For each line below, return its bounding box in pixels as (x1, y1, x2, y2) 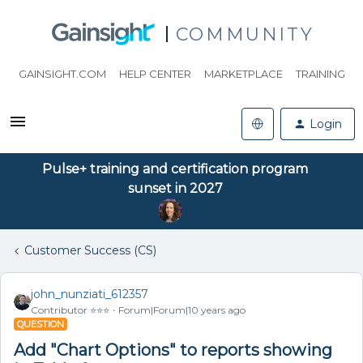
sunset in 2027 (127, 181, 223, 196)
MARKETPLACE (203, 67, 283, 80)
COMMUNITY (175, 23, 314, 45)
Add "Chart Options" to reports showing (14, 340, 332, 360)
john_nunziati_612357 (31, 287, 148, 301)
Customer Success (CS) (24, 243, 156, 258)
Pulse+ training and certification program (42, 161, 308, 177)
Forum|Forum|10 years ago (118, 304, 246, 316)
